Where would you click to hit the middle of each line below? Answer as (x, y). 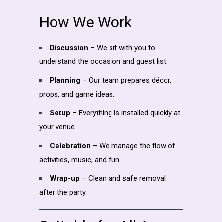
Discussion (69, 47)
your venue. (58, 127)
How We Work (85, 22)
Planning (65, 80)
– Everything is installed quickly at (125, 113)
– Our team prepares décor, (126, 80)
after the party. (63, 192)
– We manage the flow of (133, 145)
